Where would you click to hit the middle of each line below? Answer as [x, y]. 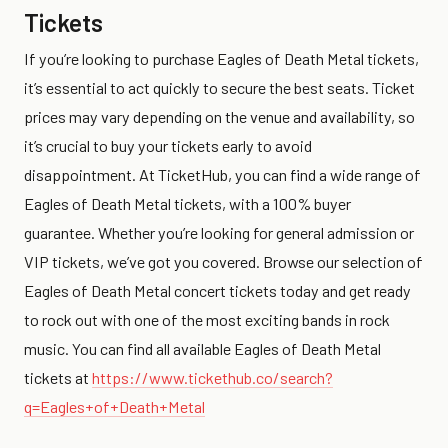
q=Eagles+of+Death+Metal [114, 406]
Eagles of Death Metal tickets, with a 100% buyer [187, 203]
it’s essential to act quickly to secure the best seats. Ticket [219, 87]
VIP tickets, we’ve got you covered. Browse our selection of [223, 261]
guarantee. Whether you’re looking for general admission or [219, 232]
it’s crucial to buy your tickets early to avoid [168, 145]
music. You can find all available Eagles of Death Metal [202, 348]
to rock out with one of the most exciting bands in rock [207, 319]
